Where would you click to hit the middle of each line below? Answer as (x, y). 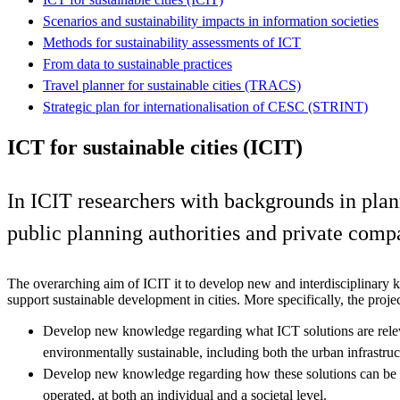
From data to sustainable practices (137, 63)
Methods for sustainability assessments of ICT (172, 42)
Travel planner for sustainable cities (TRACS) (172, 85)
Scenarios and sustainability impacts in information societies (211, 21)
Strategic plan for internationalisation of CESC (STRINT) (205, 106)
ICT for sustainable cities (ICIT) (155, 147)
